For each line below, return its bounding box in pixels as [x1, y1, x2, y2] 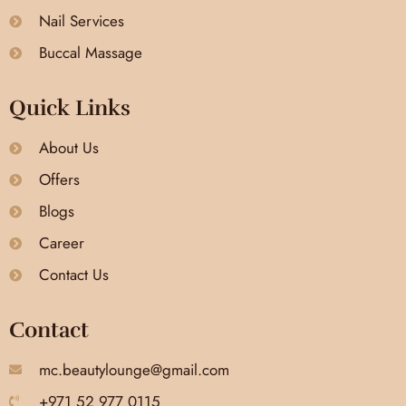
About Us [38, 137, 99, 159]
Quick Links [9, 94, 131, 122]
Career [38, 232, 84, 255]
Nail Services [38, 10, 124, 33]
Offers [38, 169, 80, 191]
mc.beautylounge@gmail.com [38, 358, 229, 381]
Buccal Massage [38, 42, 142, 64]
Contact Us [38, 264, 109, 286]
